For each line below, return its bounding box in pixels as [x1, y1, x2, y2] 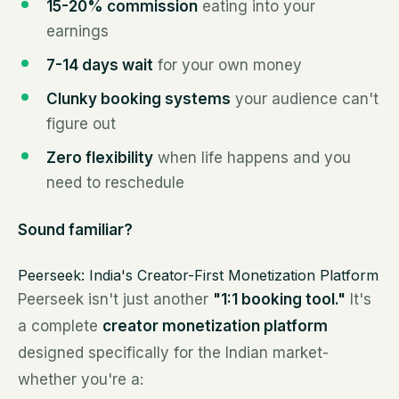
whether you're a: [18, 370, 143, 388]
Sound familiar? [18, 221, 133, 239]
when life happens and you [153, 149, 351, 167]
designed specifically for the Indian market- [18, 344, 329, 362]
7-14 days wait [46, 56, 153, 74]
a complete [18, 317, 102, 335]
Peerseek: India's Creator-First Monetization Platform [18, 266, 379, 284]
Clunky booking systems [46, 90, 231, 108]
